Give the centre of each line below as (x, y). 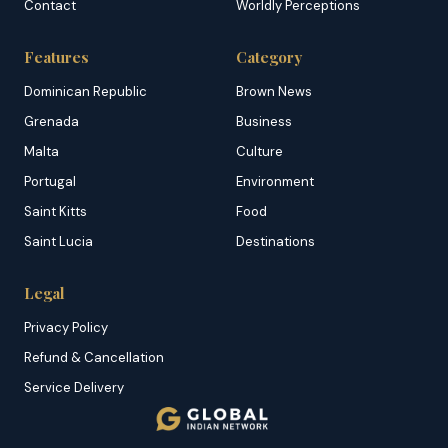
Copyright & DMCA (82, 417)
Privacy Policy (66, 327)
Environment (275, 181)
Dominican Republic (85, 91)
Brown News (274, 91)
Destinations (275, 241)
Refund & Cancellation (94, 357)
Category (269, 56)
